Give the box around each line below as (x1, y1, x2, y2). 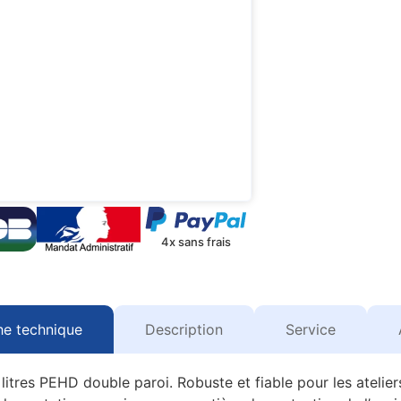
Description (144, 320, 223, 339)
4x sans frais (161, 235, 232, 250)
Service (285, 320, 336, 339)
